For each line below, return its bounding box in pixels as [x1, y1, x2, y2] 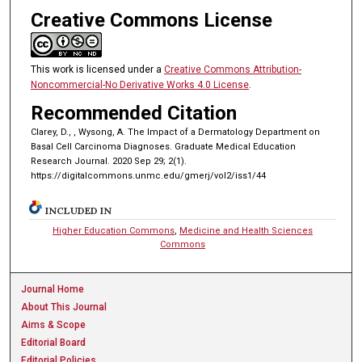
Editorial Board [21, 337, 86, 349]
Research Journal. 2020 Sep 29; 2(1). [30, 156, 187, 167]
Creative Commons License [30, 8, 272, 32]
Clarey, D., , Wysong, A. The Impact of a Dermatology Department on [30, 127, 320, 138]
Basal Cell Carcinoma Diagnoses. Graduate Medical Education [30, 141, 296, 153]
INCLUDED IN [45, 204, 112, 217]
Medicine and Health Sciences [179, 225, 314, 237]
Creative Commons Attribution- [163, 63, 301, 75]
